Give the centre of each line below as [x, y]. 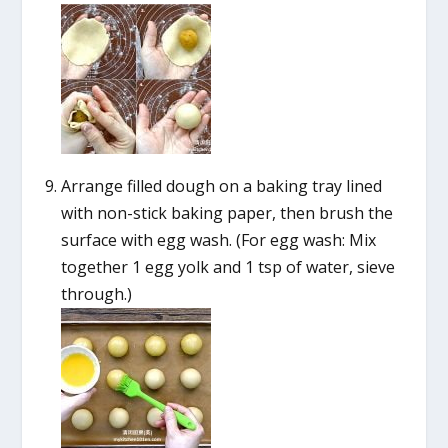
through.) [96, 294]
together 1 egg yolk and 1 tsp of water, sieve [227, 267]
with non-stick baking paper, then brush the [226, 213]
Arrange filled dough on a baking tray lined [221, 186]
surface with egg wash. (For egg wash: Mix [218, 240]
